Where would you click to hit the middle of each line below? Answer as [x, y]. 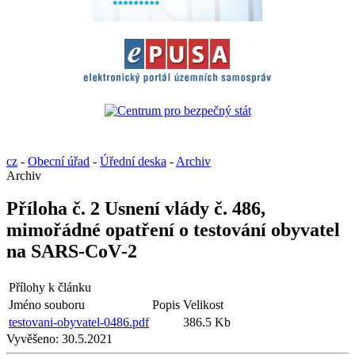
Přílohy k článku [50, 288]
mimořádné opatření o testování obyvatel [173, 230]
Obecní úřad [59, 161]
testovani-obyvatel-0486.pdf [79, 323]
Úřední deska [133, 161]
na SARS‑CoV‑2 [72, 252]
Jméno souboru [47, 305]
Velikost [203, 305]
